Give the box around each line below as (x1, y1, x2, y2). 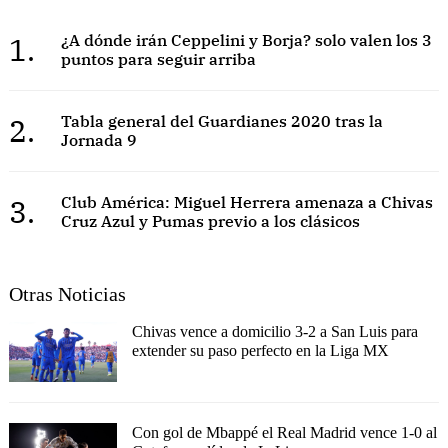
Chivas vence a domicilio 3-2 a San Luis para (131, 322, 418, 340)
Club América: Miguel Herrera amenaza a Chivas (60, 191, 433, 212)
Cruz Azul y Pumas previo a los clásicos (60, 210, 360, 231)
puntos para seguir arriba (60, 48, 256, 69)
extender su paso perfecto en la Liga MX (131, 341, 389, 359)
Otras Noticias (9, 282, 126, 305)
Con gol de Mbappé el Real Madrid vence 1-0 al (131, 424, 437, 442)
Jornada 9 (60, 129, 137, 150)
